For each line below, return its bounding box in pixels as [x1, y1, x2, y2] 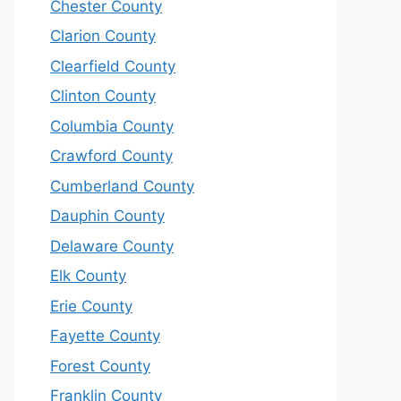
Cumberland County [50, 176, 194, 195]
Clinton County [50, 87, 156, 105]
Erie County [50, 296, 132, 315]
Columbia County [50, 116, 174, 135]
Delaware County [50, 236, 174, 255]
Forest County [50, 356, 150, 375]
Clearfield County [50, 56, 175, 75]
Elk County [50, 267, 126, 285]
